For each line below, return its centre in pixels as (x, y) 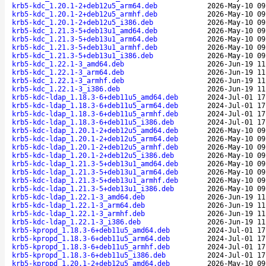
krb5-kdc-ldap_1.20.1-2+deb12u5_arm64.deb (95, 139)
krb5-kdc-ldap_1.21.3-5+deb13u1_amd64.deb (95, 164)
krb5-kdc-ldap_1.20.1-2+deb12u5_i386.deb (93, 155)
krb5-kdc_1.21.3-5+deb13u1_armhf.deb (85, 47)
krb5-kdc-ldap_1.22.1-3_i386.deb (76, 222)
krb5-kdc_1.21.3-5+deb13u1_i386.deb (83, 56)
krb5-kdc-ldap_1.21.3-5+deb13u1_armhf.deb (95, 180)
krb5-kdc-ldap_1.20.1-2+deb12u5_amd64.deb (95, 130)
